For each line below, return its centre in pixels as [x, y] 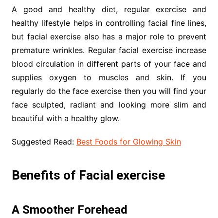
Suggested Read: [44, 142]
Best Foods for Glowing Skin [128, 142]
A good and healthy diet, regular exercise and [109, 9]
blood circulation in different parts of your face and [109, 64]
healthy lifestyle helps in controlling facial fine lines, [109, 23]
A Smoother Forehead [69, 210]
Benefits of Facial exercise [88, 175]
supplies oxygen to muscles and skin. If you [109, 78]
